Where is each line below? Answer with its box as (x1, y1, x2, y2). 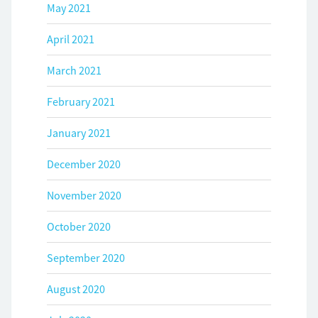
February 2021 (47, 94, 115, 109)
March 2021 (47, 63, 102, 78)
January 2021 (47, 126, 111, 141)
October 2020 (47, 219, 111, 234)
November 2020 (47, 188, 121, 203)
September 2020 (47, 251, 125, 265)
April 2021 (47, 32, 94, 47)
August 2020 (47, 282, 105, 297)
